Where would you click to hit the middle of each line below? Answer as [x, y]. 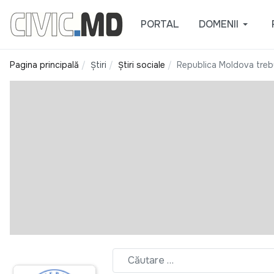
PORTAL [160, 24]
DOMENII [218, 24]
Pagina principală [44, 65]
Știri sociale [142, 65]
